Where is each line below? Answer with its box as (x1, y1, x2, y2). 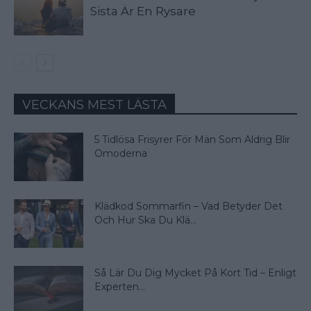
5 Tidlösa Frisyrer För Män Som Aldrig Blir (94, 133, 290, 146)
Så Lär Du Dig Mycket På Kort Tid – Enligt (94, 267, 296, 280)
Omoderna (94, 147, 147, 160)
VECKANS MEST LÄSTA (22, 97, 167, 113)
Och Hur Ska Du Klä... (94, 214, 196, 227)
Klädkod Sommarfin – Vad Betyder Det (94, 200, 283, 213)
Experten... (94, 280, 145, 294)
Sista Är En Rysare (90, 4, 196, 19)
